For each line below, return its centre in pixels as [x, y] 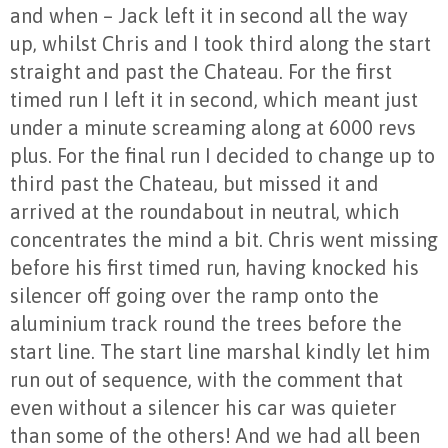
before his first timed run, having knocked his [214, 268]
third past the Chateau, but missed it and [194, 184]
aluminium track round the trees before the [206, 324]
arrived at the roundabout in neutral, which [205, 212]
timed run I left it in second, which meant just [214, 100]
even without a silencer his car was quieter [203, 408]
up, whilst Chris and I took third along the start [220, 44]
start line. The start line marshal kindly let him [220, 352]
